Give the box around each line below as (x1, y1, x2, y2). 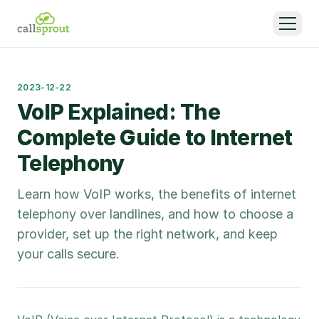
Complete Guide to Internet (17, 125, 293, 150)
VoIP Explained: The (17, 99, 220, 125)
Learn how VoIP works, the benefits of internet (17, 187, 296, 202)
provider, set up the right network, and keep (17, 226, 278, 241)
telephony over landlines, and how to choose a (17, 206, 293, 221)
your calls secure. (17, 246, 120, 261)
